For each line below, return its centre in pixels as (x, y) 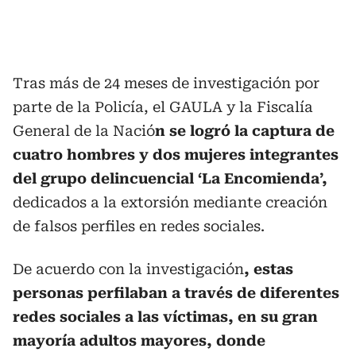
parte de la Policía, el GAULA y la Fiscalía (163, 106)
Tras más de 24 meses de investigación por (166, 83)
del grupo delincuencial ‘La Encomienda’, (170, 178)
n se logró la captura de (245, 130)
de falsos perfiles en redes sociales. (139, 226)
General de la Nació (84, 130)
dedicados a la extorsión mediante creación (170, 202)
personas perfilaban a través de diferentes (176, 292)
